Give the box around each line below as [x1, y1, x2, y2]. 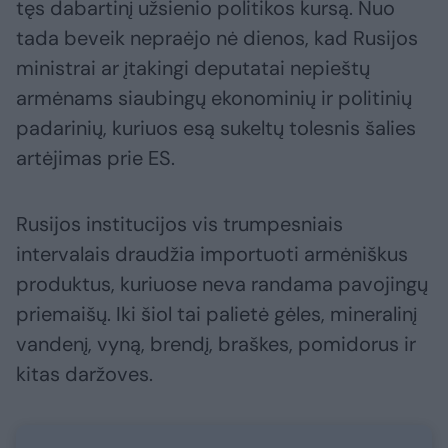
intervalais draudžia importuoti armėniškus [16, 241, 408, 268]
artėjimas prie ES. [16, 145, 175, 172]
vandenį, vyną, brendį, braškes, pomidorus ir [16, 331, 416, 358]
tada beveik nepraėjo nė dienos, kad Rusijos [16, 25, 418, 52]
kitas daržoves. [16, 361, 153, 388]
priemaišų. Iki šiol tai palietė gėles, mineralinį [16, 301, 417, 328]
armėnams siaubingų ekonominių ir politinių [16, 85, 412, 112]
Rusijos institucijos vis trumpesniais [16, 211, 343, 238]
